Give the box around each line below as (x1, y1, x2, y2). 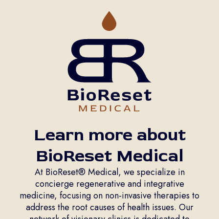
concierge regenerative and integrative (35, 177, 184, 190)
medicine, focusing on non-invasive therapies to (20, 189, 199, 202)
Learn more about (33, 123, 186, 146)
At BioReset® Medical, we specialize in (34, 165, 185, 178)
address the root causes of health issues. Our (25, 200, 194, 214)
